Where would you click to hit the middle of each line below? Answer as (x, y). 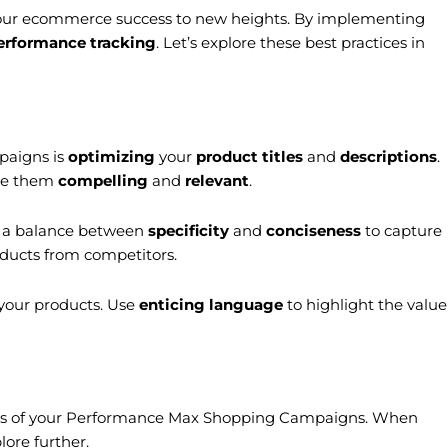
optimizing (111, 156)
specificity (188, 230)
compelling (103, 180)
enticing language (211, 304)
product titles (249, 156)
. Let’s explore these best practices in (290, 43)
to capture (401, 230)
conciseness (313, 230)
